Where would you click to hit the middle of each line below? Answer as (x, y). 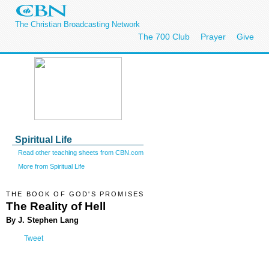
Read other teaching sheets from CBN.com (81, 153)
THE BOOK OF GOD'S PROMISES (75, 194)
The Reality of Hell (56, 206)
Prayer (213, 37)
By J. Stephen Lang (42, 220)
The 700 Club (164, 37)
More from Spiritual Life (51, 166)
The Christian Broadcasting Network (77, 24)
